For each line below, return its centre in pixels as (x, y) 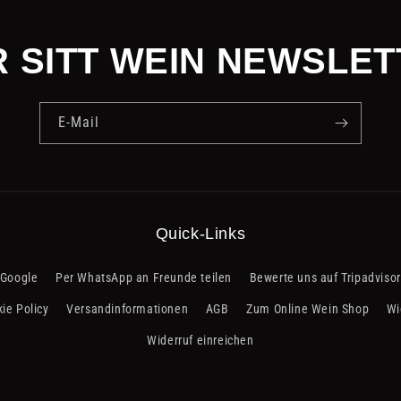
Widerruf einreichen (200, 340)
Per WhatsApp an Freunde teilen (143, 277)
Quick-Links (200, 234)
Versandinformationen (128, 309)
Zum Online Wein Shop (308, 309)
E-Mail (79, 122)
